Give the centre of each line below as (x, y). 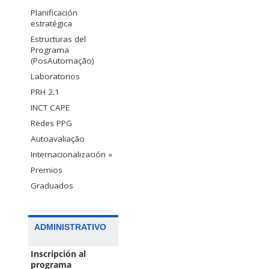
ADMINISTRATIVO (70, 227)
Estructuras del (58, 39)
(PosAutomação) (62, 60)
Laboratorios (55, 76)
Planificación (54, 12)
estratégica (51, 23)
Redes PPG (51, 123)
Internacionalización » (71, 154)
